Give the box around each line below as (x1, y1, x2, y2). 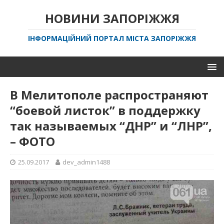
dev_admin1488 (62, 157, 110, 166)
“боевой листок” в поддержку (10, 102, 200, 118)
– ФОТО (10, 133, 55, 149)
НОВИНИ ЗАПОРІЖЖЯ (44, 10, 179, 26)
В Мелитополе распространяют (10, 86, 208, 103)
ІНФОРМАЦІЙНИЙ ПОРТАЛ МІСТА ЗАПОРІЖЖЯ (28, 33, 196, 43)
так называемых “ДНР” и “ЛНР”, (10, 117, 212, 134)
